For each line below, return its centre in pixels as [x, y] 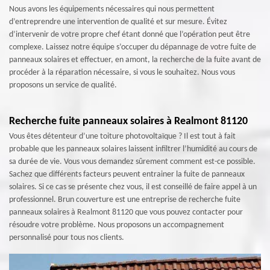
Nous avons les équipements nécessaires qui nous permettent [112, 9]
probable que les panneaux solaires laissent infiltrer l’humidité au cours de [133, 149]
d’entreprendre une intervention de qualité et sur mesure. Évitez [118, 22]
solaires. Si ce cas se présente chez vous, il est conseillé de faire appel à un [133, 187]
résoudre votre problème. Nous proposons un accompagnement [117, 225]
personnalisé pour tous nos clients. [67, 237]
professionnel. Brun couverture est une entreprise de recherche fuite [125, 199]
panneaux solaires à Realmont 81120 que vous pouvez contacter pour [126, 212]
